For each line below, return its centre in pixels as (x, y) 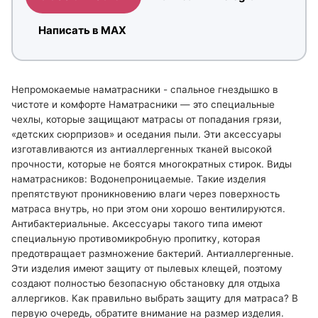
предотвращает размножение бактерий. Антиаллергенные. (153, 254)
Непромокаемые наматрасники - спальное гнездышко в (145, 90)
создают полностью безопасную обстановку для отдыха (146, 284)
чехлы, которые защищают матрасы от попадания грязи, (147, 120)
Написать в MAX (82, 30)
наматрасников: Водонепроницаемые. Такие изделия (139, 179)
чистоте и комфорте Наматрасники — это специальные (143, 105)
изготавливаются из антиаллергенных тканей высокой (142, 149)
